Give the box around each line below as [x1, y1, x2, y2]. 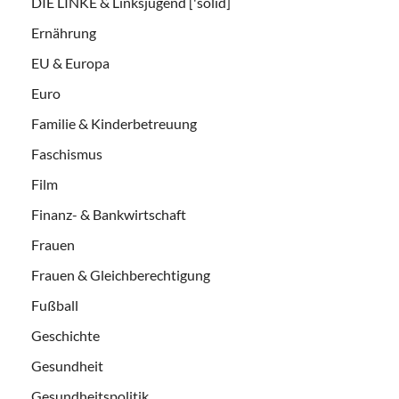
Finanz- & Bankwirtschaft [31, 205, 186, 223]
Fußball [31, 296, 78, 313]
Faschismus [31, 144, 102, 162]
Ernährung [31, 23, 96, 41]
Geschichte [31, 326, 100, 344]
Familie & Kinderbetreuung [31, 114, 197, 132]
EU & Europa [31, 53, 110, 71]
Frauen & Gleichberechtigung [31, 265, 210, 283]
